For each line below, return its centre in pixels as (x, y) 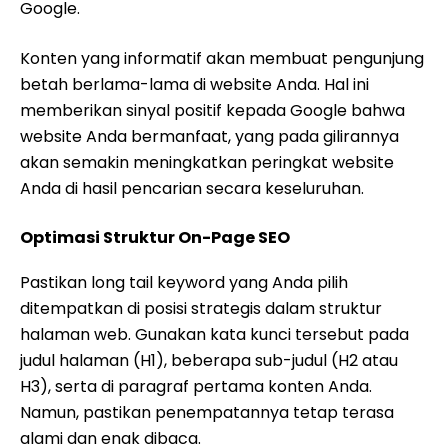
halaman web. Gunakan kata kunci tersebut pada (214, 334)
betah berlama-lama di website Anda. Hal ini (194, 84)
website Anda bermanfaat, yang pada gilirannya (209, 136)
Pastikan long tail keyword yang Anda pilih (184, 282)
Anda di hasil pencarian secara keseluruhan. (192, 188)
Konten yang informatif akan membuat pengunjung (222, 58)
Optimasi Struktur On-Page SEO (155, 237)
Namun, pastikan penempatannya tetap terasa (207, 412)
